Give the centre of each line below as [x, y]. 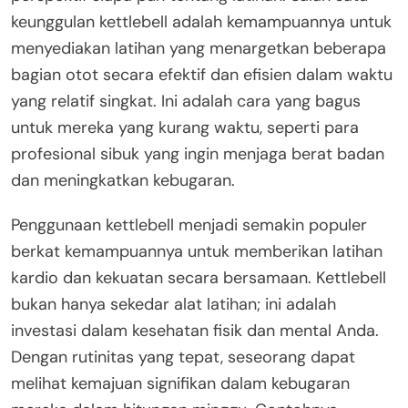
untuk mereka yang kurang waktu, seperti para [185, 127]
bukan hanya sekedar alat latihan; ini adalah [173, 304]
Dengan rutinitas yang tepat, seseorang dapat [183, 357]
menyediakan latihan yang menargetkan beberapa [199, 48]
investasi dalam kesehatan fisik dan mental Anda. [195, 330]
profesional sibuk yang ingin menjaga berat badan [198, 153]
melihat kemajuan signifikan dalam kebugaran [180, 383]
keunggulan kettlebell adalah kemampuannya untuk [201, 21]
